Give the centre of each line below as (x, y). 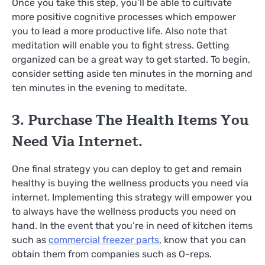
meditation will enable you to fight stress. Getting (121, 46)
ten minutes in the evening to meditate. (99, 88)
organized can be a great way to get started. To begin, (131, 60)
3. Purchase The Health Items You (130, 120)
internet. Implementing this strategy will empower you (132, 197)
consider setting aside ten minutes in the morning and (132, 74)
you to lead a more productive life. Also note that (119, 31)
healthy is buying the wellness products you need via (130, 183)
